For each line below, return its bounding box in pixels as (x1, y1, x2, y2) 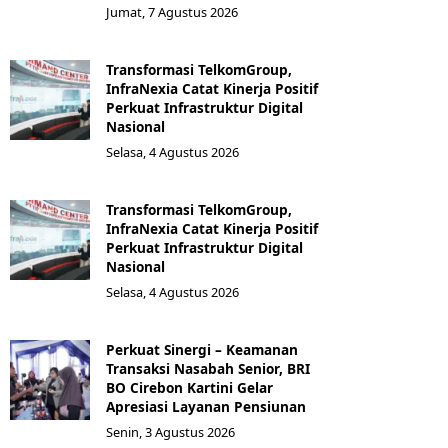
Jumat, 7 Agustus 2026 (106, 3, 238, 21)
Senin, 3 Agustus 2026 (106, 423, 235, 441)
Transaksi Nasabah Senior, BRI (106, 359, 310, 378)
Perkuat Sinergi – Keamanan (106, 340, 298, 359)
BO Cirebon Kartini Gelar (106, 378, 273, 397)
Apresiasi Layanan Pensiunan (106, 397, 306, 416)
